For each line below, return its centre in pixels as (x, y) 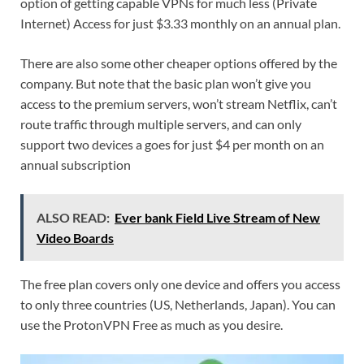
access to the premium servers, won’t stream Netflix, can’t (179, 104)
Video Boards (75, 238)
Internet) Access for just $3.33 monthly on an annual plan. (180, 24)
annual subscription (76, 165)
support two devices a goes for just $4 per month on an (172, 145)
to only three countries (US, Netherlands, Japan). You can (178, 305)
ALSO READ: (73, 218)
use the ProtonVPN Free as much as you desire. (152, 325)
